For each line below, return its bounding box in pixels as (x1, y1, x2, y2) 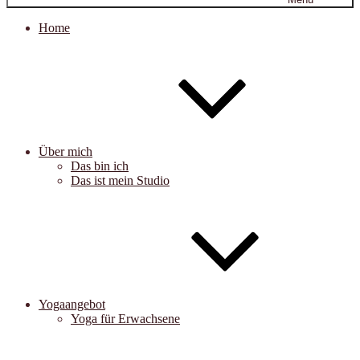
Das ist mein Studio (71, 174, 170, 187)
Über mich (39, 145, 92, 158)
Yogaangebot (39, 297, 105, 311)
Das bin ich (71, 159, 129, 173)
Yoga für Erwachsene (71, 312, 180, 325)
